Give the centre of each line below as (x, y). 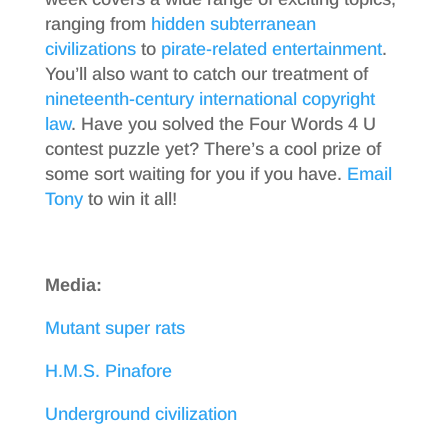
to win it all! (129, 199)
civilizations (90, 49)
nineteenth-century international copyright (209, 99)
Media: (73, 285)
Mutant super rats (114, 328)
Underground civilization (140, 414)
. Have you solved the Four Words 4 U (223, 124)
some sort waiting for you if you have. (195, 174)
